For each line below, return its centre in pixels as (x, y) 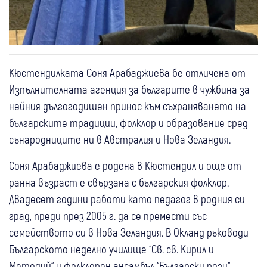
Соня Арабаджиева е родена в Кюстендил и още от (125, 166)
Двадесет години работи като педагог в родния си (127, 199)
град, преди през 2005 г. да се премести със (108, 216)
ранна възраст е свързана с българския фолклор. (119, 182)
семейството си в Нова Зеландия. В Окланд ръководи (129, 232)
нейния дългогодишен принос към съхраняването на (128, 106)
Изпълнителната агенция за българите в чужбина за (129, 89)
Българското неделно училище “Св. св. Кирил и (111, 249)
